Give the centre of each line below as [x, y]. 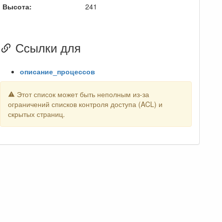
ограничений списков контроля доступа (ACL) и [85, 104]
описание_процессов [57, 71]
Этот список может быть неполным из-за [82, 94]
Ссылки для [46, 47]
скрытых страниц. [36, 114]
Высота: [17, 6]
